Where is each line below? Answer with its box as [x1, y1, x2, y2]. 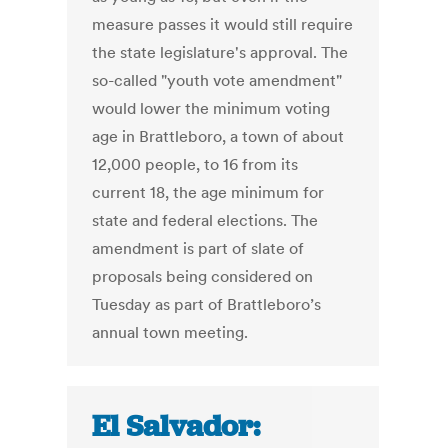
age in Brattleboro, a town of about [92, 126, 345, 147]
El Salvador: [92, 407, 261, 446]
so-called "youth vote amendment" [92, 70, 343, 91]
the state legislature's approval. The [92, 42, 349, 63]
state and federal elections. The [92, 210, 319, 231]
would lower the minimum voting [92, 98, 331, 119]
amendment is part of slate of [92, 238, 305, 259]
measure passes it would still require [92, 14, 354, 35]
